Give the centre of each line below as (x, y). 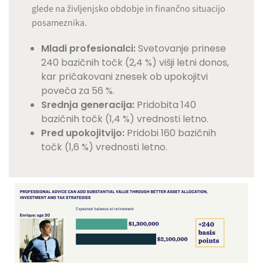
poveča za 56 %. (78, 90)
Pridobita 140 (166, 104)
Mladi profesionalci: (89, 48)
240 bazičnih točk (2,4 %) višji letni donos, (135, 62)
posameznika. (60, 23)
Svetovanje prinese (181, 48)
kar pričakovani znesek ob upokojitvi (125, 76)
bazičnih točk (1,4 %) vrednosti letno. (125, 119)
